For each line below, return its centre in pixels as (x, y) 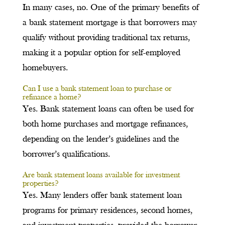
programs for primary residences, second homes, (107, 211)
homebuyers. (45, 68)
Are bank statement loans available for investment (101, 176)
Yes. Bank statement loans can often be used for (108, 109)
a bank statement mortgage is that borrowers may (109, 23)
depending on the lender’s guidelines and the (101, 140)
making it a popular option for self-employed (101, 53)
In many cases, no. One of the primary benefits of (110, 8)
